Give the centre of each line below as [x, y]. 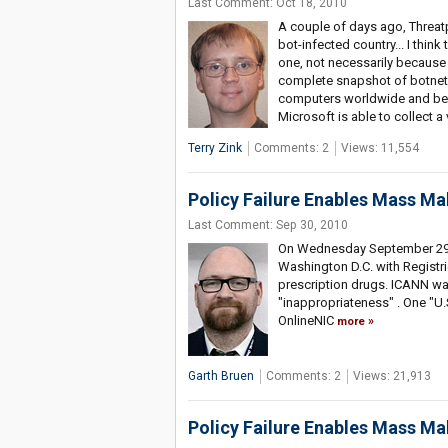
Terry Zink [214, 148]
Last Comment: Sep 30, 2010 [267, 225]
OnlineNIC [307, 321]
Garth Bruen [220, 376]
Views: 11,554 [379, 148]
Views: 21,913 [391, 376]
